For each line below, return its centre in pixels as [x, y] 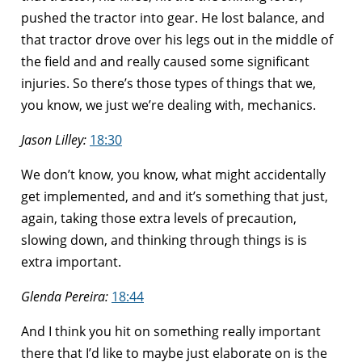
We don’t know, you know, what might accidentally [173, 174]
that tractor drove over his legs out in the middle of [177, 39]
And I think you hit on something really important [171, 331]
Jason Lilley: [54, 139]
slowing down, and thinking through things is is [164, 240]
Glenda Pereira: [65, 296]
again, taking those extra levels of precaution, [159, 218]
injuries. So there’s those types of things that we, [168, 83]
